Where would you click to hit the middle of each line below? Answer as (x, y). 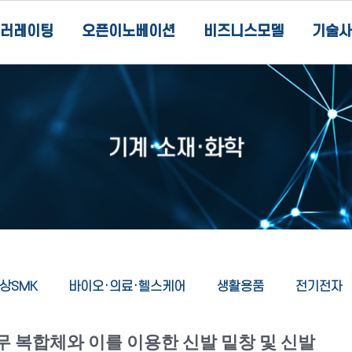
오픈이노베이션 (128, 32)
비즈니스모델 (243, 32)
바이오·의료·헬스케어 (126, 287)
